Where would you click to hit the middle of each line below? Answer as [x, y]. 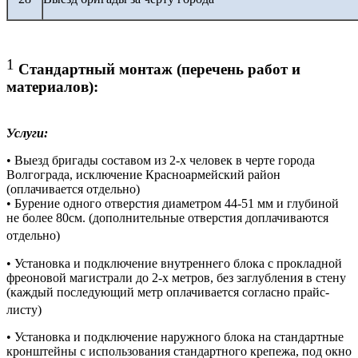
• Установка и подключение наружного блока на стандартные [175, 336]
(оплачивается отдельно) [73, 189]
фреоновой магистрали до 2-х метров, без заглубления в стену [176, 277]
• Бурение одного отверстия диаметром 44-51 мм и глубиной [173, 204]
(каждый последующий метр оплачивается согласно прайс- [168, 292]
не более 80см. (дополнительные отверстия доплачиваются [167, 218]
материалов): [52, 86]
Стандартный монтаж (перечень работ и [159, 69]
